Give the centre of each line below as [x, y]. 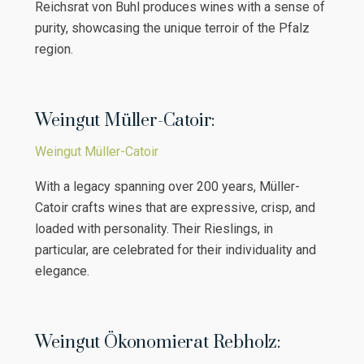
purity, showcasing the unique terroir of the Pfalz [172, 28]
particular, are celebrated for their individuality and [175, 249]
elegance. [62, 271]
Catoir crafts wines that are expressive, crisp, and [175, 207]
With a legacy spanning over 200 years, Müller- [167, 186]
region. [54, 49]
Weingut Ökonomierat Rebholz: [158, 342]
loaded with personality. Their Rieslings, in [154, 228]
